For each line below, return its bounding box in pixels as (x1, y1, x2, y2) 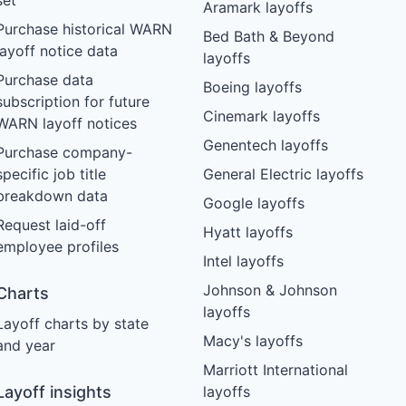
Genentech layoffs (202, 136, 328, 155)
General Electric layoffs (202, 165, 363, 184)
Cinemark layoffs (202, 107, 320, 126)
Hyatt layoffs (202, 223, 293, 242)
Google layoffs (202, 194, 304, 213)
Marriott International (202, 361, 348, 380)
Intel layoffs (202, 252, 284, 271)
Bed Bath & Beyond (202, 27, 334, 46)
